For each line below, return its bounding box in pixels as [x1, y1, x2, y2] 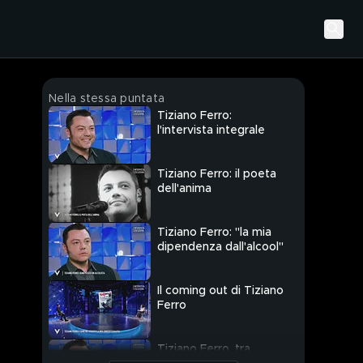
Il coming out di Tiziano [157, 285, 284, 297]
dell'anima [157, 183, 211, 195]
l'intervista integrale [157, 125, 265, 137]
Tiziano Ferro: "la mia [157, 227, 271, 239]
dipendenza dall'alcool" [157, 241, 284, 254]
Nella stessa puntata [49, 93, 164, 105]
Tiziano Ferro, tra [157, 344, 250, 356]
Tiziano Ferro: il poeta [157, 169, 276, 181]
